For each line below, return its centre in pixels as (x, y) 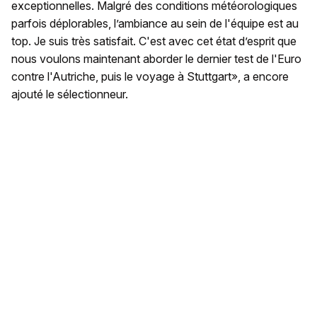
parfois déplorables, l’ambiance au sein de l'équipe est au (155, 24)
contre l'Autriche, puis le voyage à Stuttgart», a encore (150, 77)
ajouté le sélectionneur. (70, 94)
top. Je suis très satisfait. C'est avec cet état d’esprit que (154, 41)
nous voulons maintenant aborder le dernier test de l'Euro (156, 59)
